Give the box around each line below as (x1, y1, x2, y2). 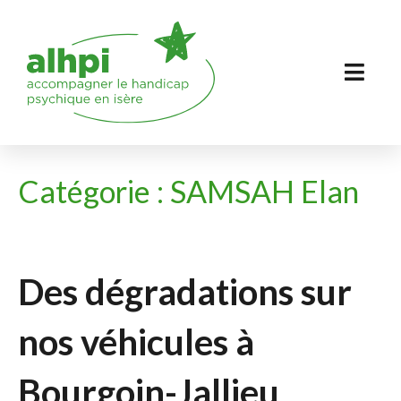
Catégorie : (18, 173, 170, 209)
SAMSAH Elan (170, 173, 359, 209)
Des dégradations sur (18, 270, 352, 313)
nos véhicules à (18, 320, 254, 363)
